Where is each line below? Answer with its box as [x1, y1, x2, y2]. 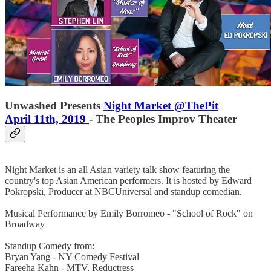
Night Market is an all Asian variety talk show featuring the [5, 165, 230, 175]
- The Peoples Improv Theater [89, 113, 237, 126]
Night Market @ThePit [103, 99, 218, 113]
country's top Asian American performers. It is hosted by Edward [5, 175, 252, 186]
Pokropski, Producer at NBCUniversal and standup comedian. [5, 186, 242, 197]
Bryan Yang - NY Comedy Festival [5, 252, 139, 262]
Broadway [5, 219, 45, 229]
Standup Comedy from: [5, 241, 94, 251]
